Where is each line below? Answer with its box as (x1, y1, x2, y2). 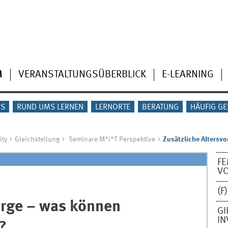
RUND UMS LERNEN (16, 103, 83, 111)
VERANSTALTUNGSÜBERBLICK (18, 69, 146, 80)
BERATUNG (142, 103, 179, 111)
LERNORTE (95, 103, 131, 111)
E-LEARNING (161, 69, 214, 80)
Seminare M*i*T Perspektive (68, 136, 155, 143)
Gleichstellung (14, 136, 60, 143)
